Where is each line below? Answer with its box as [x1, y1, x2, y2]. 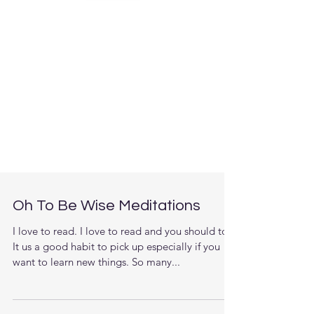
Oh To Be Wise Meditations [13, 254, 200, 270]
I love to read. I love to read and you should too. [13, 280, 237, 294]
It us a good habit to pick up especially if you [13, 296, 220, 309]
